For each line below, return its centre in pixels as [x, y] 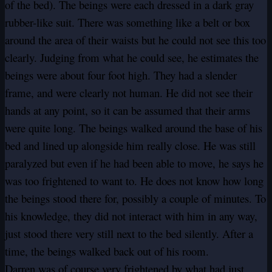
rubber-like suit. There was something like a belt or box [127, 22]
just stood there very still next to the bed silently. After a [129, 234]
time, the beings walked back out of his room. [107, 251]
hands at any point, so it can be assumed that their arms [127, 110]
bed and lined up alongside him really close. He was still [130, 146]
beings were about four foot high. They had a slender [121, 75]
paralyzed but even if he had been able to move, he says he [134, 163]
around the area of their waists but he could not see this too [135, 40]
